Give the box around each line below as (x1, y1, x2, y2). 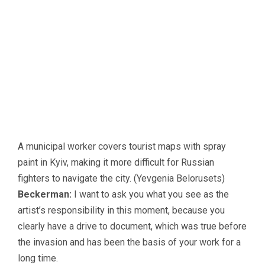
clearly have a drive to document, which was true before (18, 221, 247, 232)
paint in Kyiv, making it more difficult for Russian (18, 157, 214, 169)
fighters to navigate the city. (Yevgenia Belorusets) (18, 173, 225, 185)
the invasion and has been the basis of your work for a (18, 237, 241, 248)
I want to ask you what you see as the (72, 189, 229, 201)
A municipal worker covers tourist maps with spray (18, 141, 226, 153)
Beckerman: (18, 189, 72, 201)
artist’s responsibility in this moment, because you (18, 205, 225, 216)
